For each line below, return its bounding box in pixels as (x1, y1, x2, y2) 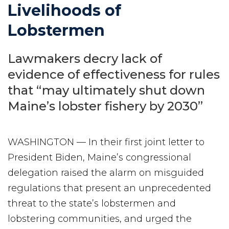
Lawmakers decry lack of (8, 51, 162, 66)
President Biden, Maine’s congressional (8, 151, 191, 163)
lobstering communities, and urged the (8, 213, 192, 224)
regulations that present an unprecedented (8, 182, 211, 194)
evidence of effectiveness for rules (8, 66, 220, 82)
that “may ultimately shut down (8, 82, 205, 98)
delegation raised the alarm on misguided (8, 167, 204, 178)
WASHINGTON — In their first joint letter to (8, 136, 204, 148)
